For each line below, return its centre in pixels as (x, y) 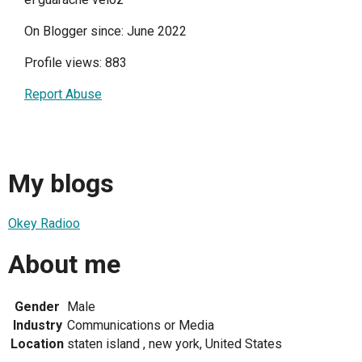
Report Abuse (63, 95)
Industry (37, 326)
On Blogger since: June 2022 (105, 32)
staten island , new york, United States (175, 344)
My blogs (61, 183)
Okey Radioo (44, 224)
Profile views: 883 (76, 63)
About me (64, 264)
